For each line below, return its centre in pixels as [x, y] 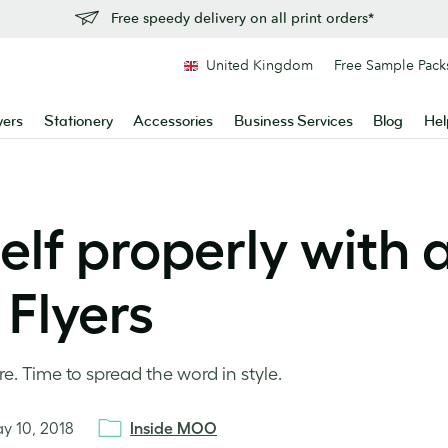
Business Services [293, 121]
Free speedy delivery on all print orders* [242, 18]
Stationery [78, 121]
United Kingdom [259, 65]
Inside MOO [173, 428]
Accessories [173, 121]
